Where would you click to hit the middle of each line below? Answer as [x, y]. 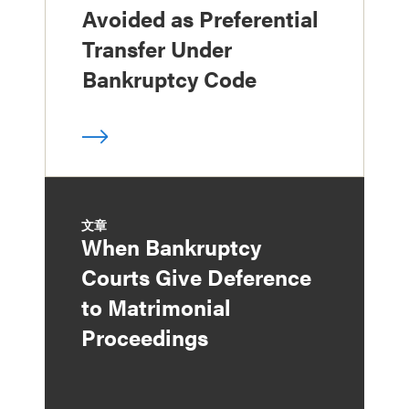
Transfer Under [157, 48]
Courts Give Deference [196, 276]
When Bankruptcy [171, 246]
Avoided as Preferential [200, 18]
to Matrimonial [156, 306]
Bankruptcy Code [169, 78]
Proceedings [145, 336]
